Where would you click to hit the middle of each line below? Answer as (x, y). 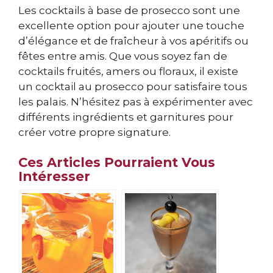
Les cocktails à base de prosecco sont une (129, 10)
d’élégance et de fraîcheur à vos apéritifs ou (133, 41)
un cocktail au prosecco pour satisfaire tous (133, 86)
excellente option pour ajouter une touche (131, 25)
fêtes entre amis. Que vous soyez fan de (123, 56)
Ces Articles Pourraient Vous (117, 162)
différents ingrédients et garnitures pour (126, 117)
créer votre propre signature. (94, 132)
